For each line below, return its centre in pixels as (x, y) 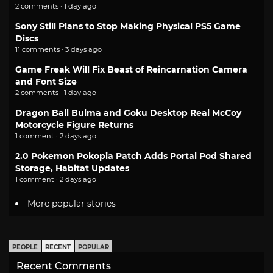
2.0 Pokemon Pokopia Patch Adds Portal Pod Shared (133, 156)
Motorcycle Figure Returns (74, 125)
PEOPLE (25, 247)
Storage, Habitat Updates (72, 168)
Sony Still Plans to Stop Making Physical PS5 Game (128, 26)
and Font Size (46, 81)
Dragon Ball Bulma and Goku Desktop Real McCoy (128, 112)
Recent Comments (64, 266)
